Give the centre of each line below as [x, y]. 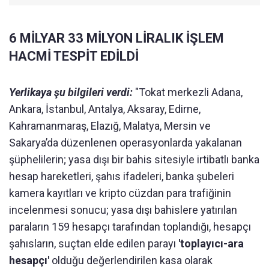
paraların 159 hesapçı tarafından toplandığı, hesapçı [130, 227]
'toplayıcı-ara [210, 244]
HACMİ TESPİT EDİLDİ [74, 56]
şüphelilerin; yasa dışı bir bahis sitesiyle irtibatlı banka [134, 160]
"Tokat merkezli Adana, [189, 92]
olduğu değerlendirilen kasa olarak [131, 261]
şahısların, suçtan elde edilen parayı [92, 244]
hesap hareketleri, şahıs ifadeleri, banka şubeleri [122, 177]
